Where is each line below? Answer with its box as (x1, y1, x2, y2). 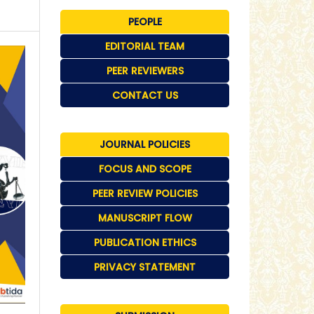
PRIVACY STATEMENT (94, 260, 196, 275)
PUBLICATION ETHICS (93, 235, 196, 250)
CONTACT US (111, 88, 178, 103)
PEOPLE (128, 15, 162, 29)
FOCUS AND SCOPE (98, 162, 191, 177)
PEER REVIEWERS (106, 64, 184, 78)
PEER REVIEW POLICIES (92, 186, 198, 201)
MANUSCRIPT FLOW (97, 211, 192, 226)
